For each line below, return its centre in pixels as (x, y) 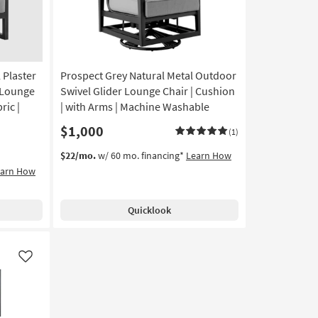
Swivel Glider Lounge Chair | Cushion (147, 91)
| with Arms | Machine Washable (135, 106)
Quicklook (149, 210)
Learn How (208, 155)
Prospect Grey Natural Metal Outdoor (148, 75)
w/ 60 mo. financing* (141, 155)
